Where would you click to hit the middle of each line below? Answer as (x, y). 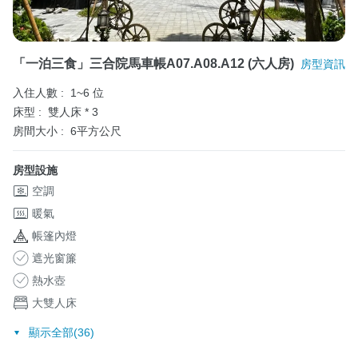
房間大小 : (38, 131)
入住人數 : (38, 93)
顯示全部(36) (61, 332)
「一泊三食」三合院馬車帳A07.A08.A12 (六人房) (153, 64)
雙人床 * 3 (73, 112)
